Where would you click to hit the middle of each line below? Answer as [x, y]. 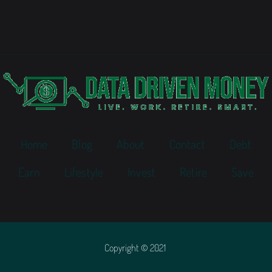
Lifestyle [84, 172]
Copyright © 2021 [136, 248]
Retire [194, 172]
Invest [142, 172]
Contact [187, 144]
